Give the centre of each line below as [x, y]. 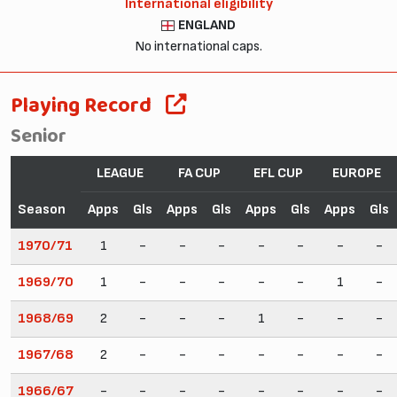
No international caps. [198, 46]
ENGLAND [207, 25]
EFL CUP [278, 173]
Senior [39, 136]
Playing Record [81, 106]
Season [42, 209]
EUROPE [357, 173]
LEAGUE [120, 173]
